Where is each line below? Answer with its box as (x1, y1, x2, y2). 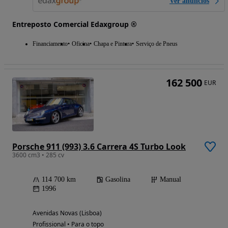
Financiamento (33, 40, 68, 47)
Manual (160, 176, 181, 184)
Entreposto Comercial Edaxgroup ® (12, 19, 137, 29)
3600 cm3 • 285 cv (12, 151, 64, 160)
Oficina (72, 40, 90, 47)
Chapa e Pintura (94, 40, 132, 47)
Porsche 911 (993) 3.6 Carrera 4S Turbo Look (12, 141, 186, 153)
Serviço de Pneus (136, 40, 178, 47)
